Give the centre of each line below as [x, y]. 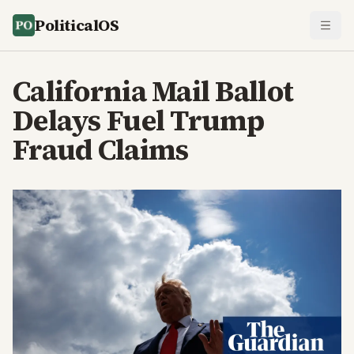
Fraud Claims [101, 150]
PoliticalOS [77, 25]
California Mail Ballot [153, 91]
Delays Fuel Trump [139, 121]
